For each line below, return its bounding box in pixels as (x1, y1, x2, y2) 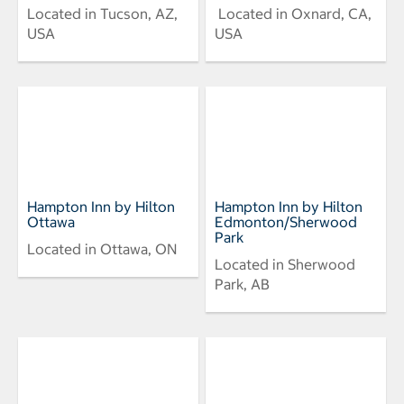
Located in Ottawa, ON (27, 239, 177, 258)
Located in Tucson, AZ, (27, 4, 178, 23)
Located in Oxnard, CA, (215, 4, 372, 23)
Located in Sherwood (215, 254, 355, 273)
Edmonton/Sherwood (215, 212, 357, 231)
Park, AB (215, 274, 270, 293)
